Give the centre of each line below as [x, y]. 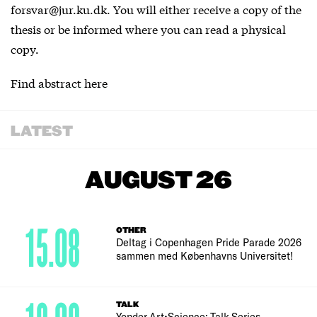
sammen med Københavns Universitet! [205, 255]
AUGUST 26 [158, 181]
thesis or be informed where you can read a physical [148, 29]
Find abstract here [59, 82]
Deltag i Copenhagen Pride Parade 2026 [209, 242]
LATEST [42, 132]
